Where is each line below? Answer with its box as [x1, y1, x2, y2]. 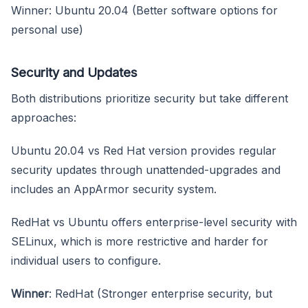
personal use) [11, 22, 83, 36]
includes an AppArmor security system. [11, 181, 217, 196]
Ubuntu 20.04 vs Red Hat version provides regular [11, 143, 276, 157]
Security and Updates [11, 64, 137, 80]
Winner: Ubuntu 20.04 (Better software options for [11, 3, 278, 17]
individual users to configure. [11, 253, 161, 267]
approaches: [11, 110, 76, 124]
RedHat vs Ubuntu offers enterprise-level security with [11, 214, 297, 229]
